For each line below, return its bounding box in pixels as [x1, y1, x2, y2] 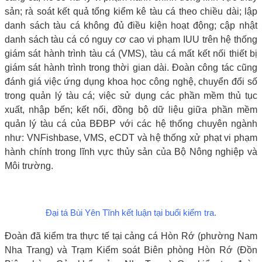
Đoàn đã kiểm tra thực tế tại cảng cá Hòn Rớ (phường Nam [5, 230, 257, 241]
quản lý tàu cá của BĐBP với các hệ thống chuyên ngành [5, 118, 257, 129]
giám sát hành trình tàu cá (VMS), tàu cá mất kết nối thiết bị [5, 48, 257, 58]
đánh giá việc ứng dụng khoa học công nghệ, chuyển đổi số [5, 76, 257, 87]
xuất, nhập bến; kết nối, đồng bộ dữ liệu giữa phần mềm [5, 104, 257, 115]
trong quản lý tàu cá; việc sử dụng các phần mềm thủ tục [5, 90, 257, 101]
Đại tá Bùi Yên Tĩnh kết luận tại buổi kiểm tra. [46, 208, 216, 218]
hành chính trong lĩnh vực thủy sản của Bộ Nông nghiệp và [5, 146, 257, 157]
